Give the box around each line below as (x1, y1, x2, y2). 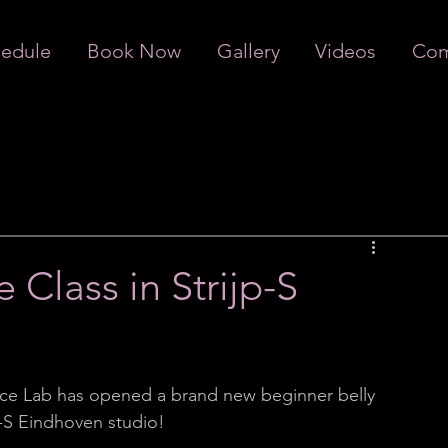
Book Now (86, 39, 181, 63)
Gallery (216, 39, 280, 63)
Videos (315, 39, 377, 63)
